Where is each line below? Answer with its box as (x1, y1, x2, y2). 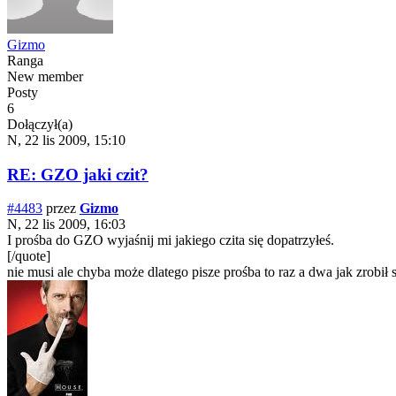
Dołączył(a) (7, 116, 72, 132)
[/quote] (7, 248, 50, 264)
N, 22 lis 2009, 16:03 (7, 217, 126, 232)
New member (7, 68, 83, 84)
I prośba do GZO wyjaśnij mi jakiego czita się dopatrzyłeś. (7, 232, 334, 248)
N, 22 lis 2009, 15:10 (7, 132, 126, 148)
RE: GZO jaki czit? (7, 164, 148, 184)
